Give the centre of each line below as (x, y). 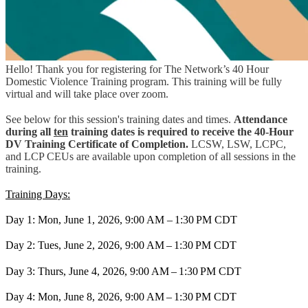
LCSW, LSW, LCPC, (239, 144)
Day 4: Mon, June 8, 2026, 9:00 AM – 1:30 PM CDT (121, 296)
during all (30, 131)
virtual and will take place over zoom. (87, 93)
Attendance (261, 119)
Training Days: (38, 195)
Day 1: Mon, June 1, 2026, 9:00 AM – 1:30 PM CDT (121, 220)
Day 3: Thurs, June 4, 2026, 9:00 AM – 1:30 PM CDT (123, 271)
